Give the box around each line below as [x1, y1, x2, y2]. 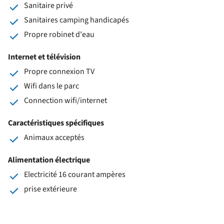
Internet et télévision [8, 51, 80, 62]
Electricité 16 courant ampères [24, 168, 125, 180]
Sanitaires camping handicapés [24, 14, 129, 25]
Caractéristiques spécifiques [8, 117, 104, 128]
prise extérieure [24, 183, 77, 194]
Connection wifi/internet [24, 94, 107, 106]
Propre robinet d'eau [24, 28, 94, 40]
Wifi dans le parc [24, 80, 79, 91]
